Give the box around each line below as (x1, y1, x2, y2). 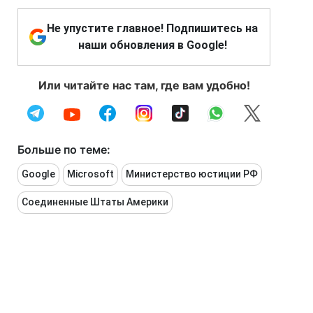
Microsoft (67, 168, 114, 180)
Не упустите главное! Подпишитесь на (47, 22, 258, 35)
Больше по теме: (17, 143, 110, 156)
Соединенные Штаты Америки (22, 196, 168, 208)
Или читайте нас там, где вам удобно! (38, 78, 250, 92)
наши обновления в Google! (78, 38, 227, 52)
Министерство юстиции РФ (126, 168, 258, 180)
